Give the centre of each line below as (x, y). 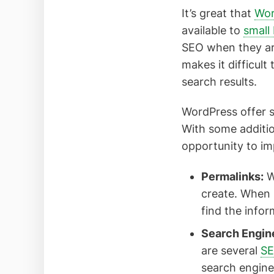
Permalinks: (232, 176)
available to (213, 30)
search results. (219, 81)
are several (231, 250)
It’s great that (218, 13)
